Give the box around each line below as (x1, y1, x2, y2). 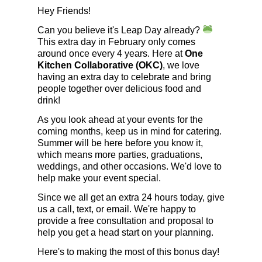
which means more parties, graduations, (37, 149, 202, 160)
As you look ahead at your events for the (37, 114, 203, 125)
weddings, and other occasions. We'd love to (37, 161, 222, 171)
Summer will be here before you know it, (37, 137, 203, 148)
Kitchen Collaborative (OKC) (37, 60, 163, 70)
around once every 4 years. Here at (37, 48, 185, 58)
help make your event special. (37, 173, 161, 183)
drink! (37, 95, 60, 105)
